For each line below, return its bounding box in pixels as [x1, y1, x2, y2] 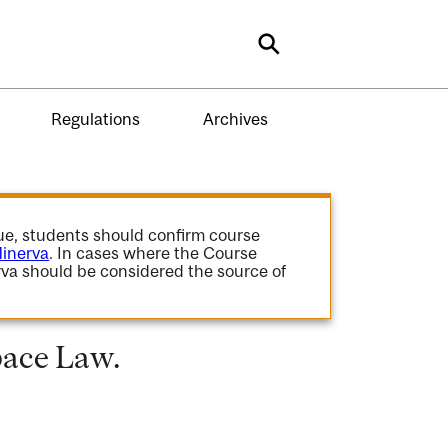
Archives [202, 108, 268, 129]
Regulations [50, 108, 140, 129]
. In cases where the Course [49, 243, 258, 263]
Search [267, 37, 340, 65]
